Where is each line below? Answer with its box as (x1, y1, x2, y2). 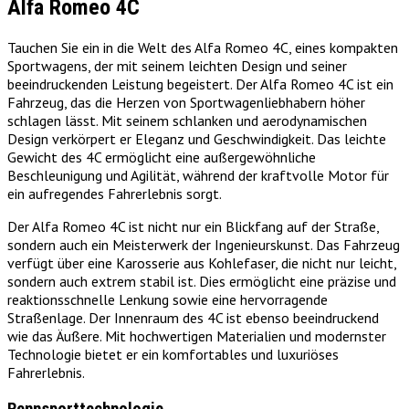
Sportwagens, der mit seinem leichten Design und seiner (7, 57, 347, 76)
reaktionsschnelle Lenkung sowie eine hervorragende (7, 290, 328, 309)
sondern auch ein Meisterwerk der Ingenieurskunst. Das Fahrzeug (7, 236, 400, 255)
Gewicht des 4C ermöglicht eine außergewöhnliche (7, 148, 316, 167)
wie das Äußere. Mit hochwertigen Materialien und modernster (7, 327, 386, 346)
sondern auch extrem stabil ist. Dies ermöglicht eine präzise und (7, 272, 396, 291)
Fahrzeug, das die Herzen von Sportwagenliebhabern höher (7, 93, 365, 112)
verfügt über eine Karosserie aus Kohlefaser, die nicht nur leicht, (7, 254, 396, 273)
